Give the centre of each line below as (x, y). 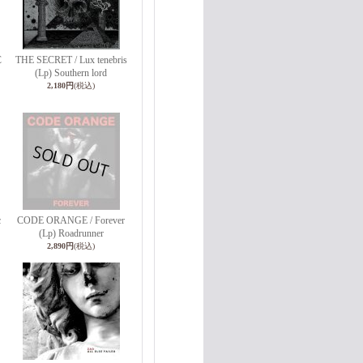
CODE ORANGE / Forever (71, 220)
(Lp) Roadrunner (71, 233)
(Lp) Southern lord (71, 73)
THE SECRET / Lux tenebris (71, 60)
